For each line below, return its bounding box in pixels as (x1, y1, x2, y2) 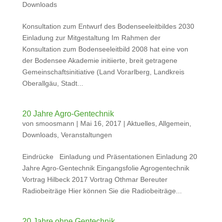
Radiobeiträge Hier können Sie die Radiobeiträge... (22, 187, 182, 195)
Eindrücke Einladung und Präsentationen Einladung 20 (22, 153, 197, 161)
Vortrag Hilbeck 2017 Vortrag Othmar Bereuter (22, 175, 171, 183)
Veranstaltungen (60, 131, 112, 139)
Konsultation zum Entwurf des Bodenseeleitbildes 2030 (22, 22, 194, 30)
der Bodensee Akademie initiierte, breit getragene (22, 56, 177, 64)
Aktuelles (126, 119, 155, 127)
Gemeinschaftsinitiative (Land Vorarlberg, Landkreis (22, 68, 184, 76)
